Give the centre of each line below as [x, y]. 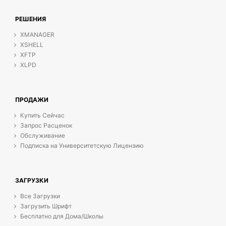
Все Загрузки [40, 196]
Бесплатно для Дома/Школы [62, 216]
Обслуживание [43, 135]
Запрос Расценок [46, 125]
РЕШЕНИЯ [31, 19]
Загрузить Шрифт [46, 206]
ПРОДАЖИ [32, 100]
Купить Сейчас [42, 115]
